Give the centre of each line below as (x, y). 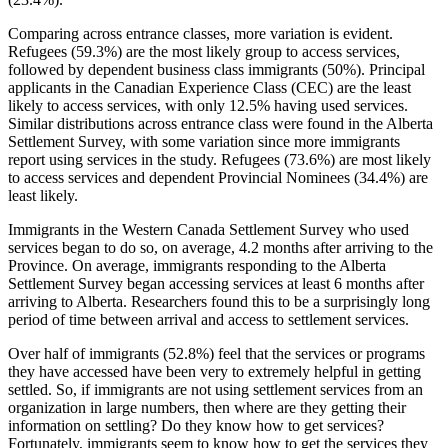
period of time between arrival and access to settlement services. (208, 319)
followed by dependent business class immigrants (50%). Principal (216, 69)
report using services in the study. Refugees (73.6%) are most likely (219, 159)
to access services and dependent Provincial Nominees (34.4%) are (218, 177)
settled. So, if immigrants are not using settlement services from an (215, 389)
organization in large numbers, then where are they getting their (207, 407)
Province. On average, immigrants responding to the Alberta (197, 265)
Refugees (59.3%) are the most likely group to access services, (204, 51)
